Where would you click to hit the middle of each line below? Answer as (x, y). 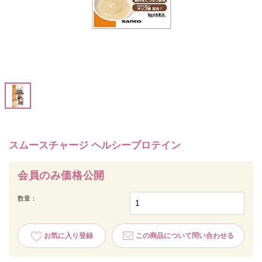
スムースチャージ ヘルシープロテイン (95, 146)
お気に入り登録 (68, 236)
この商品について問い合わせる (185, 236)
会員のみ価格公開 (61, 176)
